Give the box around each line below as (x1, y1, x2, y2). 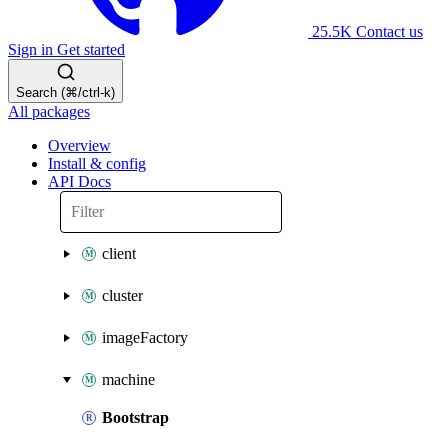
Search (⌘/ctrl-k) (16, 85, 115, 100)
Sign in (8, 41, 57, 58)
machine (102, 371, 155, 388)
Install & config (48, 155, 146, 172)
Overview (48, 137, 111, 154)
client (102, 245, 136, 262)
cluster (102, 287, 143, 304)
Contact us (356, 23, 423, 40)
